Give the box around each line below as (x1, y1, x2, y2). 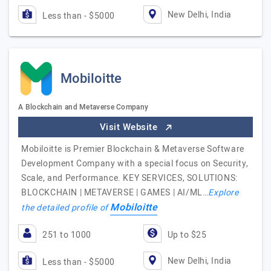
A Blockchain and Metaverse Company (18, 102, 149, 113)
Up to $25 (167, 229, 206, 241)
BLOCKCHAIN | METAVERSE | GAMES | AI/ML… (21, 186, 209, 199)
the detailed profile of (21, 201, 111, 214)
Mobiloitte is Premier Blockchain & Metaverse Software (21, 143, 244, 155)
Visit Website (99, 120, 160, 134)
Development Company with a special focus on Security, (21, 157, 249, 170)
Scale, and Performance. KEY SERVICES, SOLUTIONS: (21, 172, 238, 184)
